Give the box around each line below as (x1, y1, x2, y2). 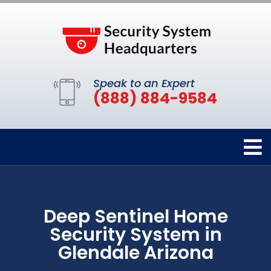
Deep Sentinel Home (43, 203, 228, 229)
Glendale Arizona (57, 240, 214, 266)
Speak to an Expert (93, 75, 195, 91)
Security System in (49, 221, 222, 247)
